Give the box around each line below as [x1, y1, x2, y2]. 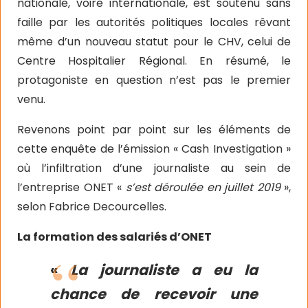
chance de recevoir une [50, 284, 258, 304]
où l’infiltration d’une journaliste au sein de [17, 160, 291, 176]
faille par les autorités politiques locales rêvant [17, 14, 291, 30]
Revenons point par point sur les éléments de [17, 122, 291, 137]
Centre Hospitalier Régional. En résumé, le [17, 53, 291, 69]
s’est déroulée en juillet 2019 [125, 179, 284, 195]
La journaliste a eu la [71, 260, 258, 280]
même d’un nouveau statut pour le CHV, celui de [17, 34, 291, 49]
